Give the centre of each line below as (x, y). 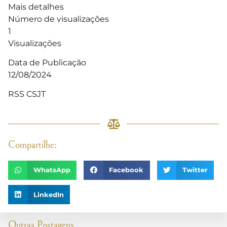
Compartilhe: (32, 145)
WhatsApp (52, 170)
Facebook (126, 170)
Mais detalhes (36, 7)
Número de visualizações (59, 19)
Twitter (195, 170)
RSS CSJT (28, 94)
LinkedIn (48, 195)
